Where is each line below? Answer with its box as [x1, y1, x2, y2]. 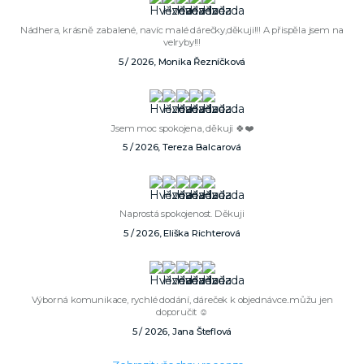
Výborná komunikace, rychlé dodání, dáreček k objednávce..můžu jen [31, 294, 333, 306]
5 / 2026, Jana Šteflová [132, 325, 232, 337]
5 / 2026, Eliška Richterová [123, 227, 240, 240]
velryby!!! [163, 36, 201, 48]
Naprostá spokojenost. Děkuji [119, 208, 245, 220]
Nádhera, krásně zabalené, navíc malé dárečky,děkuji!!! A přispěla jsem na [19, 24, 344, 36]
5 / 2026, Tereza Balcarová [123, 141, 241, 154]
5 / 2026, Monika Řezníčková [118, 55, 246, 67]
